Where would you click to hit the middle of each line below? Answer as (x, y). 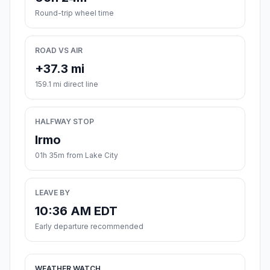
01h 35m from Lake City (77, 155)
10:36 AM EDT (76, 211)
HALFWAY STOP (64, 122)
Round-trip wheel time (74, 13)
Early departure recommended (89, 227)
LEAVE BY (52, 193)
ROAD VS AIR (59, 51)
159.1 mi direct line (67, 84)
